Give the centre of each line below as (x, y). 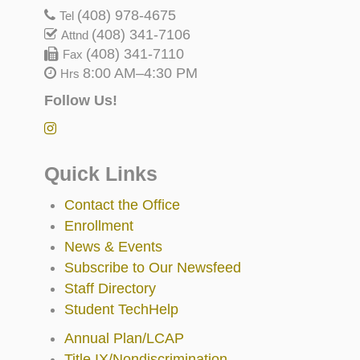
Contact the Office (122, 205)
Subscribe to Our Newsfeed (153, 268)
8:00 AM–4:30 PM (140, 74)
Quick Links (101, 174)
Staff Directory (110, 289)
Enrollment (99, 226)
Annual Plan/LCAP (124, 339)
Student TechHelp (121, 310)
